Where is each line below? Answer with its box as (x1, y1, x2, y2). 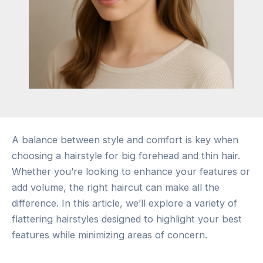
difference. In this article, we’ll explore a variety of (12, 197, 237, 209)
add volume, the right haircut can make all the (12, 181, 220, 193)
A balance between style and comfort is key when (12, 133, 238, 146)
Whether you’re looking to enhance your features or (12, 165, 250, 177)
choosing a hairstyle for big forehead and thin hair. (12, 149, 240, 161)
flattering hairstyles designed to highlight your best (12, 213, 242, 225)
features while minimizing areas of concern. (12, 228, 207, 241)
